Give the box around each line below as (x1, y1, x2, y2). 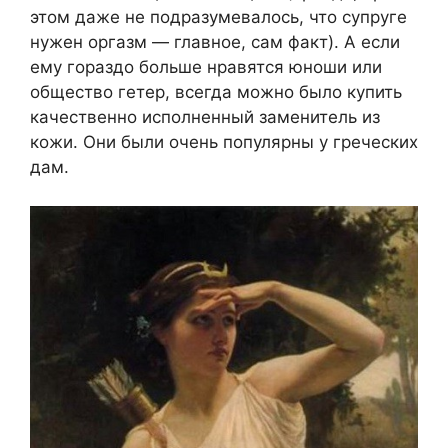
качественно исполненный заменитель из (30, 107, 380, 128)
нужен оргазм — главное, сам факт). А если (30, 32, 400, 53)
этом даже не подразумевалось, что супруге (30, 7, 407, 28)
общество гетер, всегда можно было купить (30, 82, 402, 103)
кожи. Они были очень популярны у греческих (30, 132, 418, 153)
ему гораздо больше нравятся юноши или (30, 57, 382, 78)
